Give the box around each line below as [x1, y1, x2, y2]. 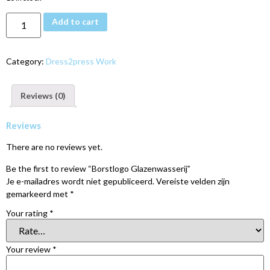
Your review [6, 244, 52, 255]
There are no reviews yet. [6, 142, 102, 152]
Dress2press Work [46, 55, 116, 66]
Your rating [6, 208, 49, 219]
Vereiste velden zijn [156, 175, 230, 186]
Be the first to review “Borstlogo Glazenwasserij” [6, 163, 190, 174]
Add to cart [52, 16, 99, 27]
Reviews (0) [20, 90, 66, 101]
